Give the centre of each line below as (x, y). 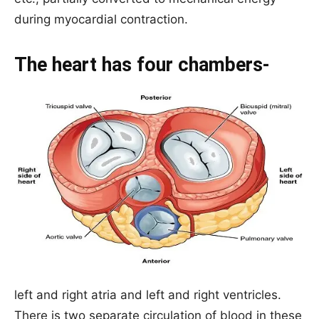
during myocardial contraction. (101, 19)
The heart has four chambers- (142, 64)
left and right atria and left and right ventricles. (148, 295)
